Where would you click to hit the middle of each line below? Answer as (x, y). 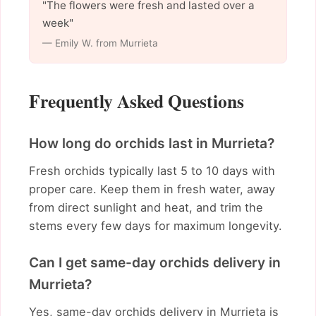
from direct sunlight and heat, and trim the (146, 208)
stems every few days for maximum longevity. (156, 226)
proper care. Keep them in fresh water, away (152, 189)
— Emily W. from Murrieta (100, 43)
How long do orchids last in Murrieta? (152, 144)
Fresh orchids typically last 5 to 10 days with (152, 171)
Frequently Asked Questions (136, 101)
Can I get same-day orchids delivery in (155, 263)
